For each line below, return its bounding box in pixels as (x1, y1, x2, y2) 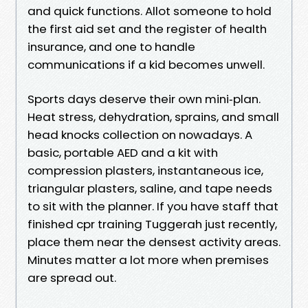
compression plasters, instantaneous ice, (27, 162, 263, 179)
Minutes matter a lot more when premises (27, 251, 269, 268)
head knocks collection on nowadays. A (27, 126, 252, 143)
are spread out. (27, 269, 116, 286)
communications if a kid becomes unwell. (27, 56, 265, 73)
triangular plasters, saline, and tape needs (27, 179, 272, 197)
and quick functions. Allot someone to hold (27, 2, 272, 19)
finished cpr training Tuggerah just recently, (27, 215, 277, 232)
